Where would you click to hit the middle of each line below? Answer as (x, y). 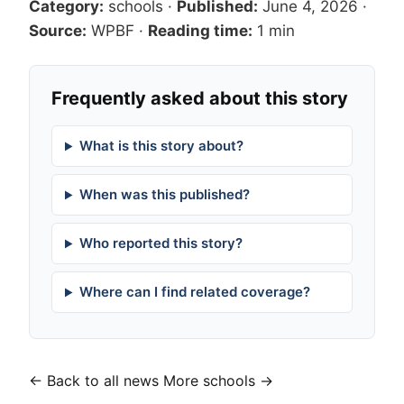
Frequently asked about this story (200, 99)
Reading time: (200, 31)
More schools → (218, 380)
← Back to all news (94, 380)
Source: (58, 31)
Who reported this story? (161, 243)
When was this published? (164, 195)
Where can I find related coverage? (194, 292)
